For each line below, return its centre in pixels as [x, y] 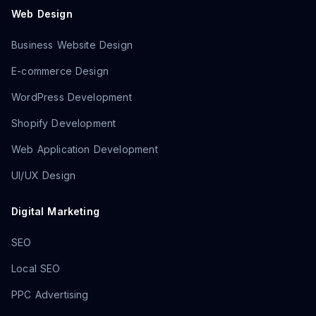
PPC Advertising [50, 294]
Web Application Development [85, 149]
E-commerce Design [60, 71]
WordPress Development [72, 97]
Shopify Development [64, 123]
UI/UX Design [44, 175]
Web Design [42, 14]
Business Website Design [72, 45]
